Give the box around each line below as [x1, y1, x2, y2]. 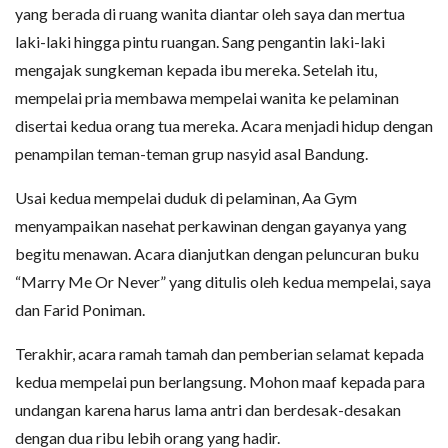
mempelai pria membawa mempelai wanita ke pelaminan [15, 87, 399, 107]
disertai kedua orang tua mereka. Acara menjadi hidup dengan [15, 115, 433, 135]
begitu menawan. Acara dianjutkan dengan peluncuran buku [15, 243, 419, 263]
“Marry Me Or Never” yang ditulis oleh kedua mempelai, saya [15, 271, 431, 291]
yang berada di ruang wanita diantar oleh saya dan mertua [15, 3, 405, 23]
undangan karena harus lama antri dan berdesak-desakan [15, 399, 401, 419]
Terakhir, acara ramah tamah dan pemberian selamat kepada [15, 343, 424, 363]
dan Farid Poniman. [15, 299, 145, 319]
